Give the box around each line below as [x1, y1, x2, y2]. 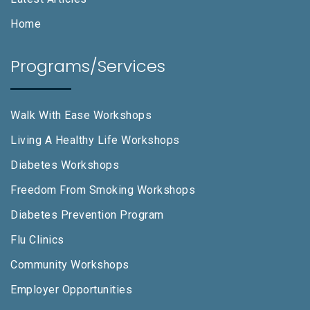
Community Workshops [10, 258, 129, 272]
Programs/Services [10, 55, 165, 78]
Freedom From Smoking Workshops [10, 183, 195, 197]
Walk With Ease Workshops [10, 109, 152, 122]
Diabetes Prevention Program [10, 208, 164, 222]
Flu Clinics [10, 233, 64, 247]
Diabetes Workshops [10, 158, 119, 172]
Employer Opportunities [10, 283, 132, 297]
